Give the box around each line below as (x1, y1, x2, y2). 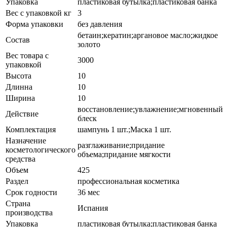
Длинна (6, 82, 32, 91)
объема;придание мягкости (78, 149, 171, 159)
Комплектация (6, 125, 56, 134)
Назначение (6, 136, 46, 145)
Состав (6, 35, 30, 44)
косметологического (6, 145, 75, 154)
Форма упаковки (6, 19, 63, 28)
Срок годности (6, 187, 57, 197)
